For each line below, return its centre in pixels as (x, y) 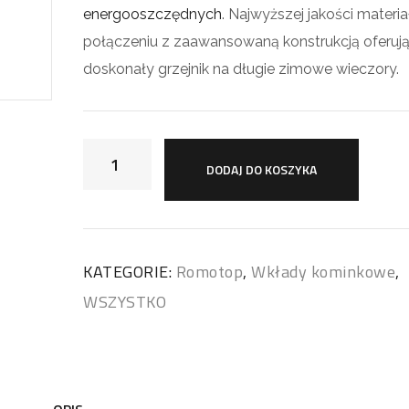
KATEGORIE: (130, 272)
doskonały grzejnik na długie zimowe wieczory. (241, 69)
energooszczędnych (153, 14)
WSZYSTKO (125, 302)
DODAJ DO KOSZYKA (262, 169)
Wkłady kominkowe (324, 272)
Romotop (210, 272)
